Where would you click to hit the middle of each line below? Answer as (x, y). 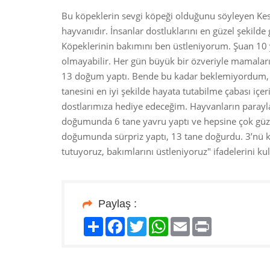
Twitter (161, 221)
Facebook (145, 221)
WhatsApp (190, 221)
